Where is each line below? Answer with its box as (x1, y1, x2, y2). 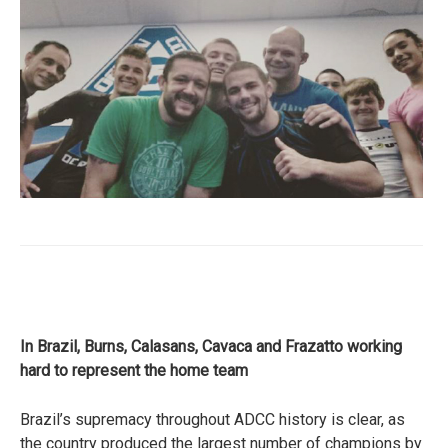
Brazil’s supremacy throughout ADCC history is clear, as (20, 410, 405, 430)
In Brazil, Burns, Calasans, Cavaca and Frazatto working (20, 337, 402, 357)
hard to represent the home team (20, 361, 252, 381)
